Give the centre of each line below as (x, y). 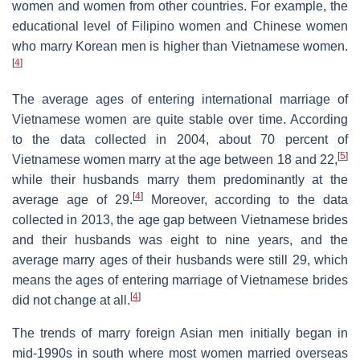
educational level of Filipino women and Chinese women (180, 26)
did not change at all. (71, 300)
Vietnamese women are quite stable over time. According (180, 119)
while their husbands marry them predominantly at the (180, 179)
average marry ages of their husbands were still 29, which (180, 260)
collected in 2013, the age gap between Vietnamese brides (180, 219)
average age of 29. (72, 199)
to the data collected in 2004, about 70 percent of (180, 139)
